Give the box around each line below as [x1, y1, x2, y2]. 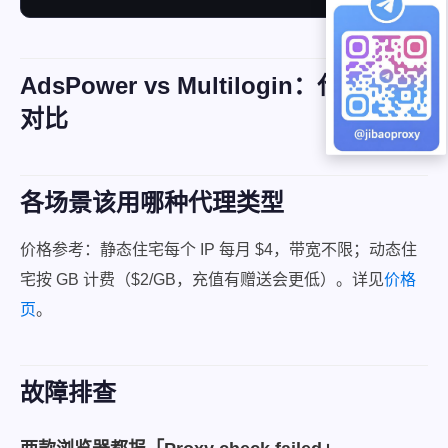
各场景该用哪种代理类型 [20, 189, 284, 216]
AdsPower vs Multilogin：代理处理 [20, 72, 413, 99]
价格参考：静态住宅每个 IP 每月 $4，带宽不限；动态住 [20, 241, 417, 258]
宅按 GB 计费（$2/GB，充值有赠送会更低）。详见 [20, 271, 384, 288]
